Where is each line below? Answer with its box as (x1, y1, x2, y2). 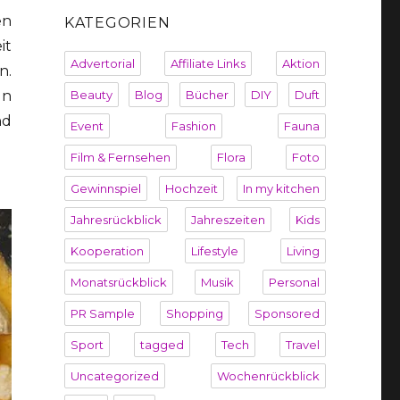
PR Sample (70, 305, 135, 321)
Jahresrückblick (70, 212, 162, 227)
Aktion (281, 55, 320, 71)
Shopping (165, 305, 223, 321)
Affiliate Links (171, 55, 246, 71)
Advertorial (70, 55, 135, 71)
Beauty (70, 87, 112, 102)
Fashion (171, 118, 216, 133)
